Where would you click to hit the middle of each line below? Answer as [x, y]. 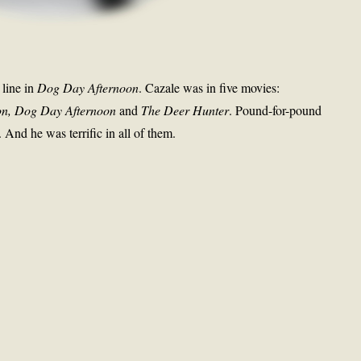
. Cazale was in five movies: [209, 87]
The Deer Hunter [185, 110]
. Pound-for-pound [275, 110]
